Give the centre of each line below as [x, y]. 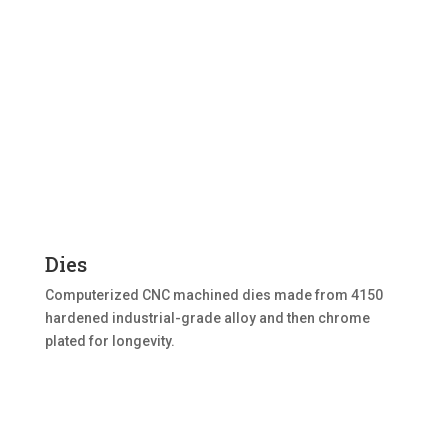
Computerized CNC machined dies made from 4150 [213, 295]
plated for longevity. [109, 341]
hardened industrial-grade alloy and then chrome [207, 318]
